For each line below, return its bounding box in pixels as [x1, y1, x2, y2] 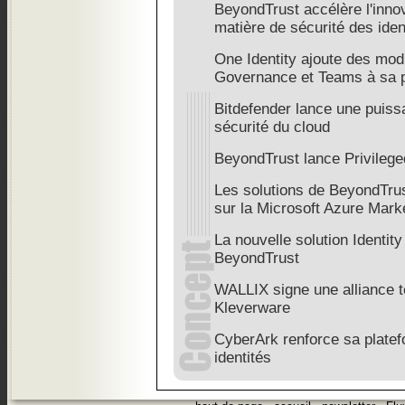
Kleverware [214, 299, 290, 316]
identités [214, 349, 271, 366]
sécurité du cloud [214, 118, 330, 136]
